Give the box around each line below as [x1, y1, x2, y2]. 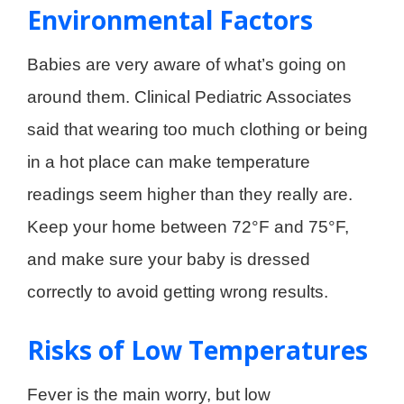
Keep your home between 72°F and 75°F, [27, 216, 349, 236]
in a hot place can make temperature [27, 151, 310, 171]
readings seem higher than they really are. [27, 184, 353, 204]
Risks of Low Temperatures [27, 332, 368, 367]
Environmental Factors [27, 2, 313, 37]
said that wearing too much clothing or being [27, 119, 368, 139]
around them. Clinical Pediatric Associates [27, 87, 352, 106]
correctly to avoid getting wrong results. [27, 281, 328, 301]
